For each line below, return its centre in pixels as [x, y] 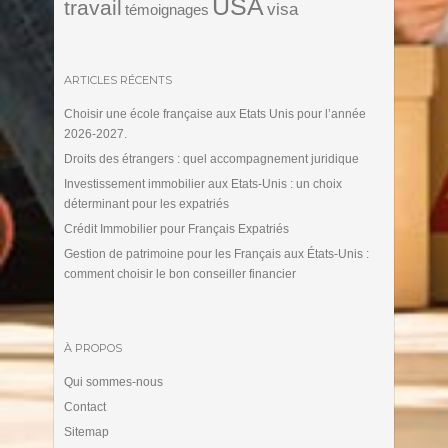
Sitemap [86, 431]
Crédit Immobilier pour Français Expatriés [176, 228]
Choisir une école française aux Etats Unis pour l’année [214, 113]
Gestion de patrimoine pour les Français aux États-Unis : [216, 253]
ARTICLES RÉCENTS [117, 79]
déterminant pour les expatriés [146, 203]
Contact [84, 406]
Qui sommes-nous [113, 381]
